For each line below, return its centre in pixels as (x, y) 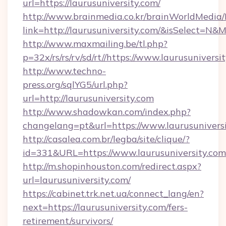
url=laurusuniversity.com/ (77, 180)
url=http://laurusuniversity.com (88, 98)
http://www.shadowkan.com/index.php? (107, 112)
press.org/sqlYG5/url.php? (75, 84)
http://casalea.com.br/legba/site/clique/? (106, 139)
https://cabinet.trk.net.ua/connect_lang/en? (113, 193)
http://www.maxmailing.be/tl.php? (95, 44)
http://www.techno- (64, 71)
